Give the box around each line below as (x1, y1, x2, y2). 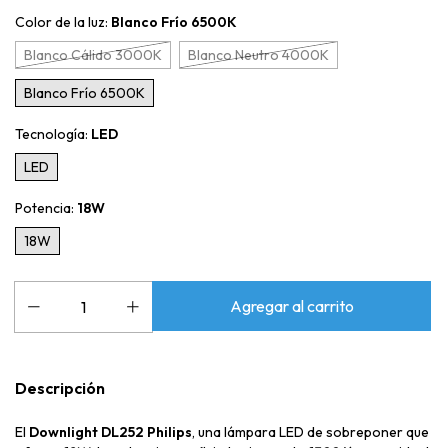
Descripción (15, 378, 105, 399)
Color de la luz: (15, 13, 111, 32)
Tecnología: (15, 125, 91, 144)
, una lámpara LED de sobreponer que (192, 423, 429, 442)
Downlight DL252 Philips (29, 423, 192, 442)
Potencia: (15, 199, 77, 218)
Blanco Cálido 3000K (24, 46, 162, 65)
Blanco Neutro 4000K (188, 46, 329, 65)
